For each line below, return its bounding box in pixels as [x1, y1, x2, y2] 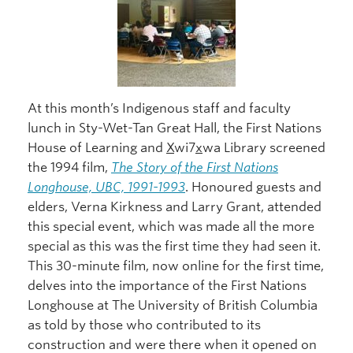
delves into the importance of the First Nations [28, 277, 307, 293]
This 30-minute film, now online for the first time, [28, 258, 324, 273]
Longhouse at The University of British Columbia [28, 297, 318, 313]
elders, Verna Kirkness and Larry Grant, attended [28, 199, 321, 214]
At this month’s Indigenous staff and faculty [28, 100, 291, 116]
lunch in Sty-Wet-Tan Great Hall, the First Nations [28, 120, 321, 136]
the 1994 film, [28, 159, 111, 175]
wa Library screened [203, 139, 325, 155]
